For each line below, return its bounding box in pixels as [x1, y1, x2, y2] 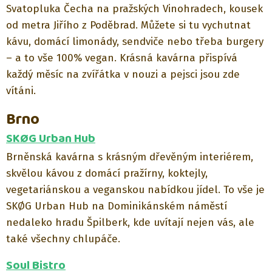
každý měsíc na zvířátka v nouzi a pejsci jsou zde [6, 67, 240, 81]
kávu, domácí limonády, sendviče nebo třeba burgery [6, 35, 263, 48]
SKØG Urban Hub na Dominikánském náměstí [6, 200, 227, 213]
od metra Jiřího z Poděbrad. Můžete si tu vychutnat [6, 18, 251, 32]
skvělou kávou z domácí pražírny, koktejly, [6, 167, 208, 180]
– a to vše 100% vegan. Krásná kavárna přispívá [6, 51, 237, 64]
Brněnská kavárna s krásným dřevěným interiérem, [6, 151, 253, 164]
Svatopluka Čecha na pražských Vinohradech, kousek [6, 2, 263, 15]
